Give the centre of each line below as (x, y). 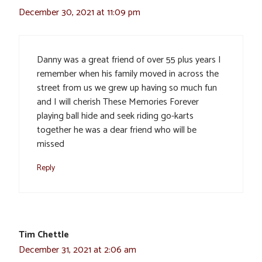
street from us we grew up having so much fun (127, 88)
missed (51, 144)
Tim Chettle (44, 235)
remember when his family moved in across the (128, 74)
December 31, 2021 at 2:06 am (77, 250)
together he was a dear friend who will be (117, 130)
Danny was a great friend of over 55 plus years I (129, 60)
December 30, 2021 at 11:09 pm (80, 12)
